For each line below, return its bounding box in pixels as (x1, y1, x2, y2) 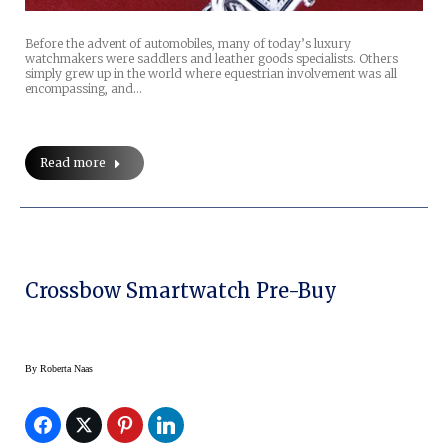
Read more (40, 155, 106, 171)
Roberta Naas (40, 363, 93, 375)
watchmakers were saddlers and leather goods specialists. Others (25, 51, 398, 67)
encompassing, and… (25, 81, 142, 97)
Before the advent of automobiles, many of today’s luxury (25, 36, 351, 52)
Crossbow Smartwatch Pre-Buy (25, 278, 339, 304)
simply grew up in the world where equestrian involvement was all (25, 66, 397, 82)
